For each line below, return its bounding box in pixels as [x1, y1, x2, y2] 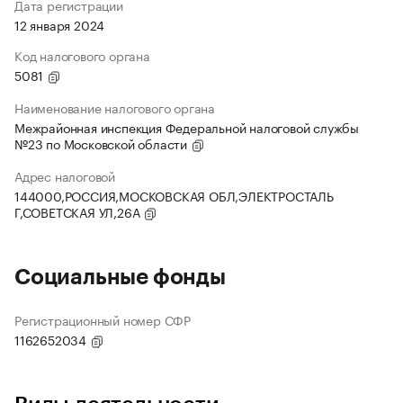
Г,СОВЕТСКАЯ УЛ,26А [14, 201, 144, 222]
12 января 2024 [14, 14, 105, 35]
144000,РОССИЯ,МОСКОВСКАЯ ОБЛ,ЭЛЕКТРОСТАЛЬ [14, 185, 334, 206]
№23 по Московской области [14, 133, 191, 154]
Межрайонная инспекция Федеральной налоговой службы [14, 117, 359, 138]
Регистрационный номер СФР [14, 309, 191, 330]
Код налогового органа [14, 45, 150, 66]
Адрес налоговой [14, 166, 115, 186]
